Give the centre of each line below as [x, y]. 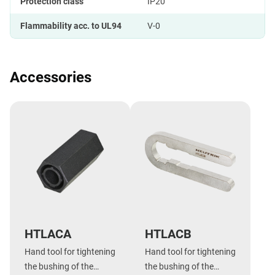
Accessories [51, 77]
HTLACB [168, 234]
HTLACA [48, 234]
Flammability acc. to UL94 [71, 25]
